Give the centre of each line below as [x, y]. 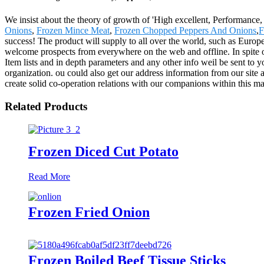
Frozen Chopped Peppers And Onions [185, 31]
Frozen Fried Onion [89, 212]
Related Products [46, 107]
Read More [49, 176]
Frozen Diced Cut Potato [103, 151]
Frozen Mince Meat [73, 31]
